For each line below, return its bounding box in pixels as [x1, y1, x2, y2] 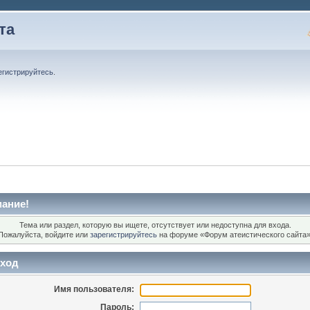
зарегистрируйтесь [89, 230, 157, 239]
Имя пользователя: [54, 284, 135, 294]
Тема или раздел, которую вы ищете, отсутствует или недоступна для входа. [19, 221, 291, 230]
